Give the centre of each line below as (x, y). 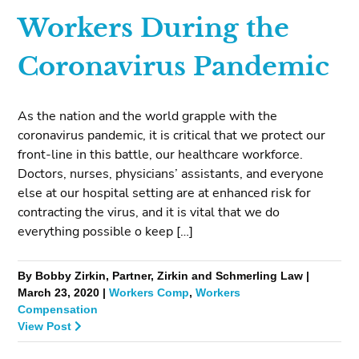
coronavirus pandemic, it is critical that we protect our (172, 136)
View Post (46, 327)
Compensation (58, 310)
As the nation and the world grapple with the (148, 117)
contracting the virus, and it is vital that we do (149, 213)
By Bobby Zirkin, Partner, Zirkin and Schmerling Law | (164, 276)
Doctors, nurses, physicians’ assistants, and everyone (171, 174)
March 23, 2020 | (64, 293)
